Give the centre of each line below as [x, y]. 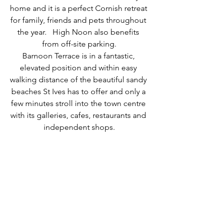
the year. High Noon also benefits [79, 32]
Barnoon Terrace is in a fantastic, [79, 56]
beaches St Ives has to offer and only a [79, 91]
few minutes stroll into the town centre [79, 103]
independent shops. [79, 127]
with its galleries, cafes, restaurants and [79, 115]
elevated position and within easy [79, 68]
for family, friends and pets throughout [79, 20]
